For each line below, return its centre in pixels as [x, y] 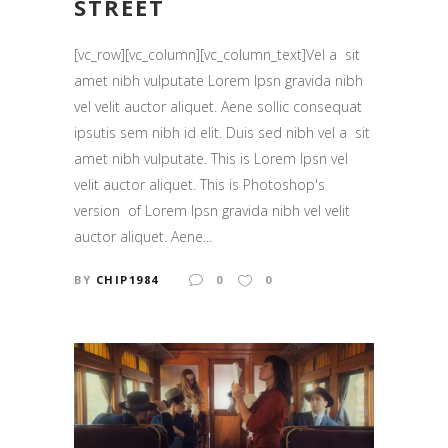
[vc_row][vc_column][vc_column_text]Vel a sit [217, 54]
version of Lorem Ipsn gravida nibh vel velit [212, 210]
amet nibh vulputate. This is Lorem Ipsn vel [211, 158]
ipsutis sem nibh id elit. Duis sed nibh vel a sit [222, 132]
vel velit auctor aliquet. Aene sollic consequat [218, 106]
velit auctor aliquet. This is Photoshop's [199, 184]
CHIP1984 [127, 279]
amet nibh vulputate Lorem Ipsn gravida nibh [218, 80]
